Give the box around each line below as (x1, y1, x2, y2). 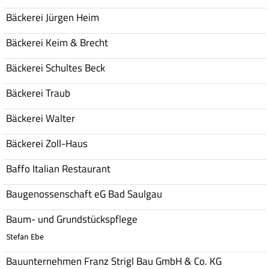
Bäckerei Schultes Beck (6, 59, 105, 76)
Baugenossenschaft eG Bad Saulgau (6, 186, 162, 202)
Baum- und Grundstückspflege (6, 211, 138, 227)
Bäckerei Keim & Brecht (6, 34, 108, 50)
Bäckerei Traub (6, 85, 70, 101)
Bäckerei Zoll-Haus (6, 135, 88, 151)
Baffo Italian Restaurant (6, 160, 110, 177)
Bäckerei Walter (6, 110, 75, 126)
